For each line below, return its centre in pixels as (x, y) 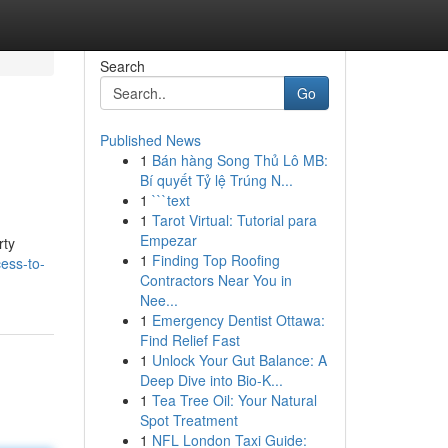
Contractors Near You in (215, 280)
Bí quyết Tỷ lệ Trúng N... (216, 180)
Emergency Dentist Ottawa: (238, 320)
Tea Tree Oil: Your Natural (234, 400)
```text (170, 200)
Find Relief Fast (189, 340)
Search (122, 66)
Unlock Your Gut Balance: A (239, 360)
